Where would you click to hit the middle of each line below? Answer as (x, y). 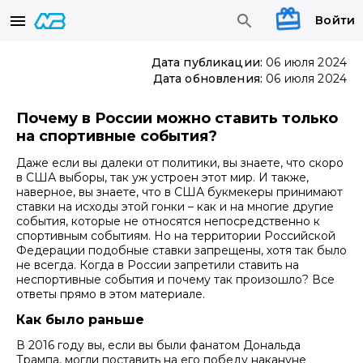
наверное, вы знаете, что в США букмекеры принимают (179, 192)
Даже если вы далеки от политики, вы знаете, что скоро (180, 162)
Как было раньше (82, 319)
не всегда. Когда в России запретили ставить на (158, 265)
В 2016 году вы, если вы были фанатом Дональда (158, 346)
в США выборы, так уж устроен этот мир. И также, (162, 177)
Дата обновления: (208, 79)
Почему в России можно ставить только (177, 119)
